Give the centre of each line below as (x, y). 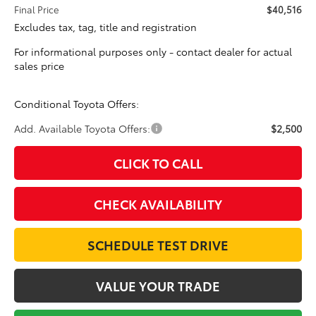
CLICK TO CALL (158, 163)
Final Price (37, 9)
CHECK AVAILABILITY (158, 203)
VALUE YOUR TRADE (158, 285)
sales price (39, 65)
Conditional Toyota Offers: (77, 103)
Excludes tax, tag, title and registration (106, 26)
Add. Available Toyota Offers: (83, 128)
